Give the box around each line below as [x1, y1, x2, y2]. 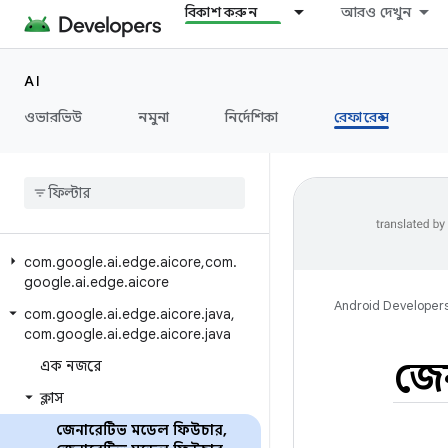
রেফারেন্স [334, 108, 389, 126]
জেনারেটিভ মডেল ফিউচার [56, 421, 223, 439]
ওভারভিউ [24, 108, 83, 126]
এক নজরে [40, 357, 102, 375]
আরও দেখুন [340, 3, 412, 21]
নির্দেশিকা [225, 108, 278, 126]
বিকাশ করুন [185, 3, 257, 21]
